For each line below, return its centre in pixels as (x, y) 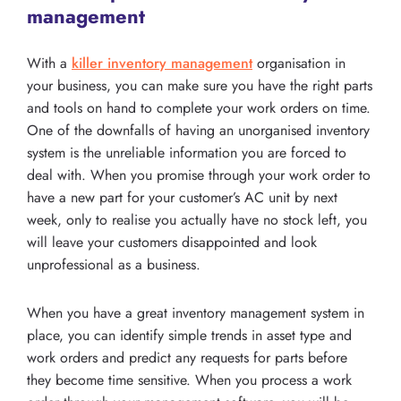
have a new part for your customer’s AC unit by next (182, 198)
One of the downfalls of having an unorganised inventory (198, 131)
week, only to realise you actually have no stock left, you (197, 220)
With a (49, 64)
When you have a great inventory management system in (196, 313)
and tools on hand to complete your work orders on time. (199, 108)
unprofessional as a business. (114, 265)
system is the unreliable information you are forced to (187, 153)
